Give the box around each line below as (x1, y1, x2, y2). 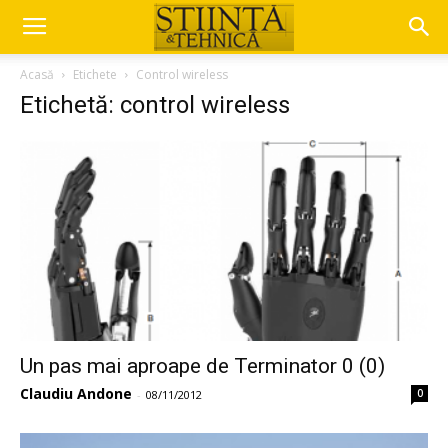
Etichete (73, 66, 117, 83)
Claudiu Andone (20, 384, 132, 404)
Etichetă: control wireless (20, 91, 290, 119)
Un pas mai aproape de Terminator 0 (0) (20, 354, 385, 379)
